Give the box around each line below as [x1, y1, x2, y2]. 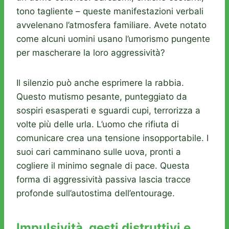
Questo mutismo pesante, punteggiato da [16, 91, 187, 102]
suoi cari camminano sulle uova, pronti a [16, 147, 181, 157]
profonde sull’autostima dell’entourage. [16, 188, 175, 199]
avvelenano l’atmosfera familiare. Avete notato [16, 20, 207, 31]
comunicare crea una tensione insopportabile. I [16, 133, 209, 144]
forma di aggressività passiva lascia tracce [16, 174, 191, 185]
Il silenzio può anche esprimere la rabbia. [16, 78, 184, 88]
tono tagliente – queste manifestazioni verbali [16, 6, 203, 17]
